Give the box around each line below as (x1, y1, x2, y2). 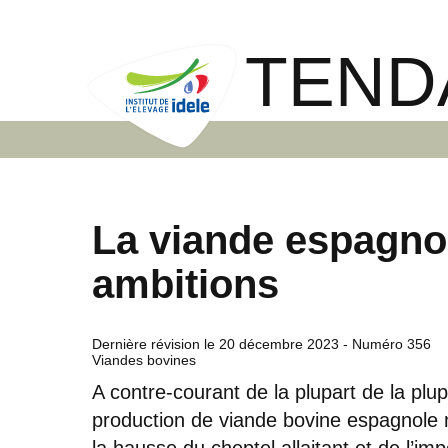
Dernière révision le (92, 335, 219, 352)
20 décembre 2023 (219, 335, 339, 352)
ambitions (92, 261, 279, 306)
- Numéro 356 (339, 335, 431, 352)
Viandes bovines (92, 351, 196, 368)
